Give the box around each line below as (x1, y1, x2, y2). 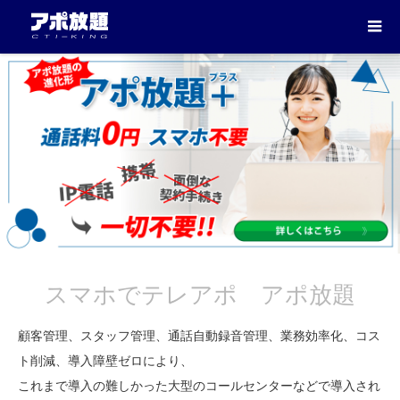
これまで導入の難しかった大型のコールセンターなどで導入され (18, 379, 380, 393)
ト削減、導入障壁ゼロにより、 (18, 354, 193, 368)
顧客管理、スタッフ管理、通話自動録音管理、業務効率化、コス (18, 329, 380, 343)
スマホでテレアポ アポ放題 (45, 281, 355, 308)
